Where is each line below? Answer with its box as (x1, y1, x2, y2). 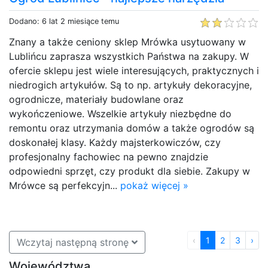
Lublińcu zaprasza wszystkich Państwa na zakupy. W (9, 50, 249, 62)
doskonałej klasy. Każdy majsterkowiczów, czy (9, 136, 221, 148)
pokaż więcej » (120, 179, 188, 191)
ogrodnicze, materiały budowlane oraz (9, 93, 184, 105)
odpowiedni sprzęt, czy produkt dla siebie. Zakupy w (9, 165, 250, 177)
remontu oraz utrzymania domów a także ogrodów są (9, 121, 254, 134)
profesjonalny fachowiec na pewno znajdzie (9, 150, 208, 163)
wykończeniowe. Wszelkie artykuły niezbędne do (9, 107, 232, 120)
